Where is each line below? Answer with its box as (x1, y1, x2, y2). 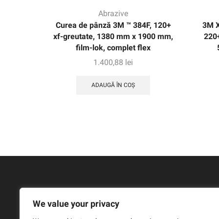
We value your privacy (33, 198, 119, 209)
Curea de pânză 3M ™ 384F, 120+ (55, 20, 171, 30)
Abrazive (98, 8, 129, 18)
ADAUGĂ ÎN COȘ (91, 82, 135, 89)
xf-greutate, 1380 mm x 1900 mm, (53, 31, 174, 41)
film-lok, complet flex (76, 43, 151, 52)
